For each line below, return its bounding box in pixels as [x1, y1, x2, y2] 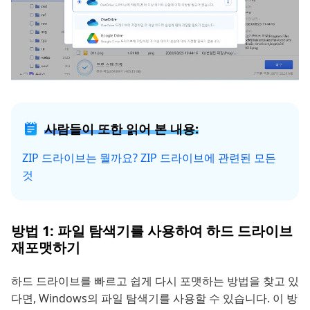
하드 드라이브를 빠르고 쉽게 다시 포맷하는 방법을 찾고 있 [11, 273, 299, 289]
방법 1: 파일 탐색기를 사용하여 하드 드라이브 [11, 221, 293, 241]
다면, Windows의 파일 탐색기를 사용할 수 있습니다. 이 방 [11, 291, 298, 307]
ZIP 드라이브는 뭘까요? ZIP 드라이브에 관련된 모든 [22, 150, 276, 166]
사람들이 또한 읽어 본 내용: [44, 120, 199, 138]
